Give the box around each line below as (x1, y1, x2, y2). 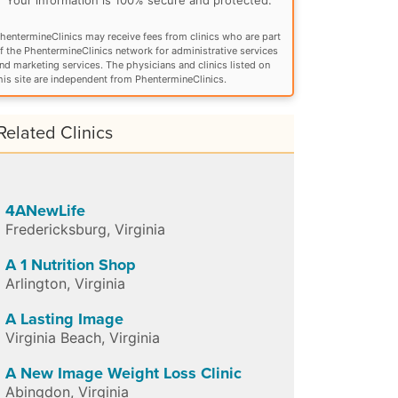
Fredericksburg (5, 219, 107, 238)
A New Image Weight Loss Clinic (5, 362, 242, 383)
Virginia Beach (5, 328, 101, 346)
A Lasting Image (5, 308, 123, 329)
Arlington (5, 274, 67, 292)
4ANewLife (5, 200, 85, 220)
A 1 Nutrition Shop (5, 254, 136, 275)
